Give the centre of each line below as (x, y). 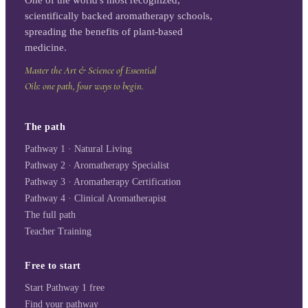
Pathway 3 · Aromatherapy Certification (103, 181)
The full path (50, 214)
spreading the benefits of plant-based (104, 31)
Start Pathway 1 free (65, 287)
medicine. (46, 47)
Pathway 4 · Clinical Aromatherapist (96, 198)
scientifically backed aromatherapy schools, (119, 15)
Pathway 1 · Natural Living (78, 148)
